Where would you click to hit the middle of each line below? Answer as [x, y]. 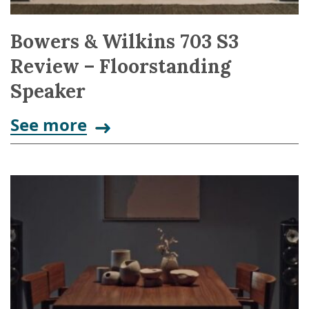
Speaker [48, 91]
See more [49, 125]
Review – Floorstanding [121, 67]
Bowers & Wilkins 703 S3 [124, 42]
